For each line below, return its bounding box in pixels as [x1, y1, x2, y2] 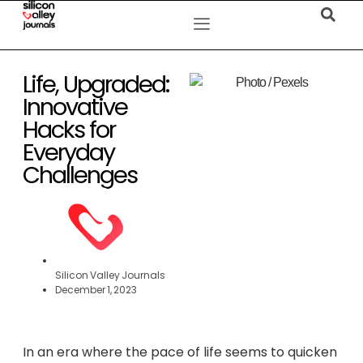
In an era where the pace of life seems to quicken [23, 343, 337, 361]
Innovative [23, 91, 127, 123]
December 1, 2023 [55, 283, 137, 297]
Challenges [23, 159, 137, 191]
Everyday [23, 136, 114, 169]
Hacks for [23, 113, 115, 146]
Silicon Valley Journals [55, 268, 165, 282]
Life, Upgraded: [23, 68, 169, 100]
